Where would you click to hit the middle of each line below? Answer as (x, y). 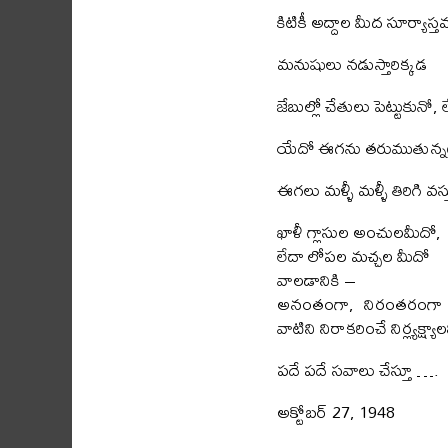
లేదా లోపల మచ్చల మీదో (353, 255)
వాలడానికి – (316, 279)
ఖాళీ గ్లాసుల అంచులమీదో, (359, 231)
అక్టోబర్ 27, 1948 (336, 411)
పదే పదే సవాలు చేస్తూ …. (358, 369)
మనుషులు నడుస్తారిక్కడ (352, 63)
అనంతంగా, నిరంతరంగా (359, 303)
